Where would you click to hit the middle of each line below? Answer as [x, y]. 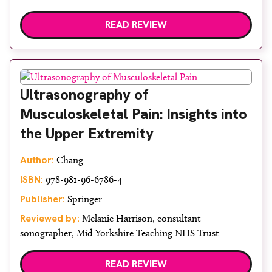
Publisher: [42, 199]
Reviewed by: [50, 218]
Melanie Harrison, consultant [140, 218]
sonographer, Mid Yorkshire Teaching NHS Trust [120, 233]
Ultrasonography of [84, 94]
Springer [83, 199]
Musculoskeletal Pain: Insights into [134, 114]
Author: [37, 160]
